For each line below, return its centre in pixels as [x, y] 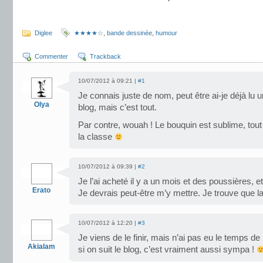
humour [166, 33]
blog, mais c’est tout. [117, 107]
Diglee [43, 33]
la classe [96, 137]
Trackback [105, 56]
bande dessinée [129, 33]
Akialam [41, 247]
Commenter [51, 56]
